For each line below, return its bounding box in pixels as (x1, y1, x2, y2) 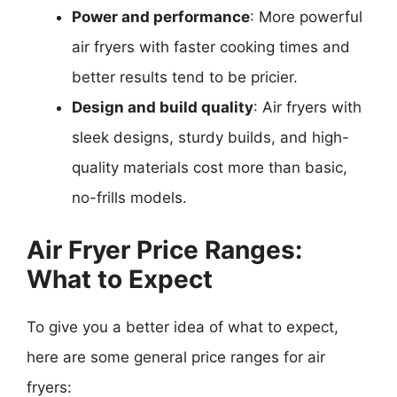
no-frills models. (72, 189, 187, 206)
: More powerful (250, 8, 362, 26)
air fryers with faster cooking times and (72, 38, 350, 56)
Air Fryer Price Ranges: (27, 234, 302, 265)
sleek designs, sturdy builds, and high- (72, 128, 349, 146)
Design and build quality (72, 98, 253, 116)
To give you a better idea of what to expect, (27, 317, 339, 336)
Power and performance (72, 8, 250, 26)
